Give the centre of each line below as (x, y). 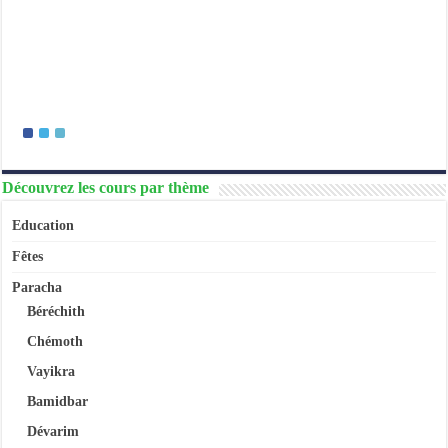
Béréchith (56, 311)
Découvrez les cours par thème (106, 187)
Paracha (37, 287)
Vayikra (51, 371)
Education (43, 225)
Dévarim (53, 431)
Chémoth (55, 341)
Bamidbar (58, 401)
